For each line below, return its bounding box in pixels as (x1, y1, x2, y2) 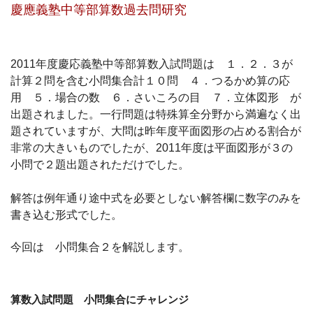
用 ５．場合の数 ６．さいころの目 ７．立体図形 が (10, 91, 301, 103)
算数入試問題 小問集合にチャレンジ (10, 293, 189, 305)
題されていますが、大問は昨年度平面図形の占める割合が (10, 124, 301, 137)
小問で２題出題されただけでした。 (10, 158, 189, 170)
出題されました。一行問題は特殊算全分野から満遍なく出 (10, 108, 301, 120)
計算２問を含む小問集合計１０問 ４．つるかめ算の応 (10, 74, 290, 87)
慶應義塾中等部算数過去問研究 (10, 2, 187, 17)
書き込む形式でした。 (10, 208, 122, 221)
